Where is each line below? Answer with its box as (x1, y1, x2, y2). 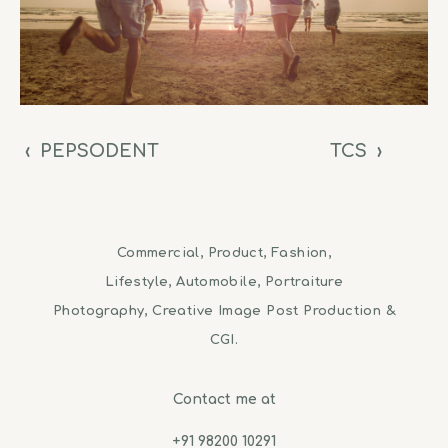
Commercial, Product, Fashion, (116, 246, 332, 261)
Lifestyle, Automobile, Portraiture (104, 275, 344, 290)
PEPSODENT (39, 140, 159, 161)
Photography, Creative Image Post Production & (53, 304, 395, 319)
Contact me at (172, 392, 276, 408)
